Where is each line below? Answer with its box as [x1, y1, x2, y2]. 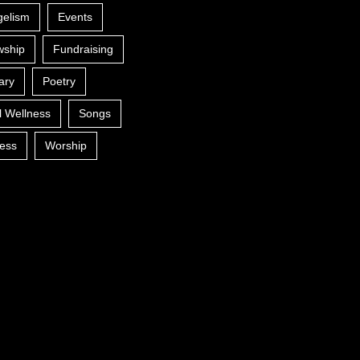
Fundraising [53, 42, 113, 55]
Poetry [43, 74, 76, 88]
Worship [45, 138, 87, 152]
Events [58, 10, 92, 23]
